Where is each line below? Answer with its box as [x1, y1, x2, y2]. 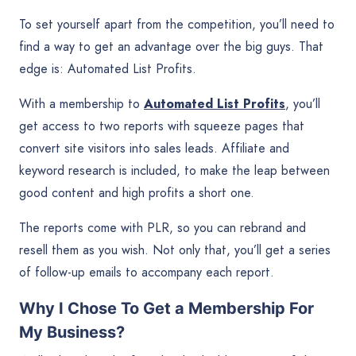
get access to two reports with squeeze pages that [19, 117, 304, 136]
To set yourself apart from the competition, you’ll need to [19, 15, 335, 34]
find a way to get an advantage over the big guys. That [19, 37, 323, 56]
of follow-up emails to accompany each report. [19, 263, 274, 282]
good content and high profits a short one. [19, 184, 254, 203]
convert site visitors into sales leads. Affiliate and [19, 139, 289, 158]
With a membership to [19, 95, 140, 114]
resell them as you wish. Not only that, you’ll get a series [19, 241, 331, 260]
